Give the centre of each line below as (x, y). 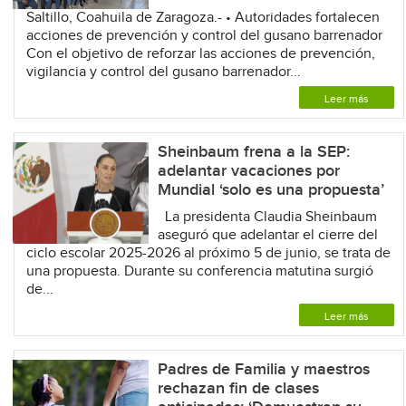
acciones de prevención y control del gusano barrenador (204, 35)
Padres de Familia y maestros (263, 369)
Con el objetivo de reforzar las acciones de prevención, (200, 53)
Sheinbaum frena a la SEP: (253, 151)
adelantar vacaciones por (248, 170)
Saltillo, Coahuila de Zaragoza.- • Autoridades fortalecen (203, 17)
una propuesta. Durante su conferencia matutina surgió (199, 271)
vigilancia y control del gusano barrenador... (163, 72)
